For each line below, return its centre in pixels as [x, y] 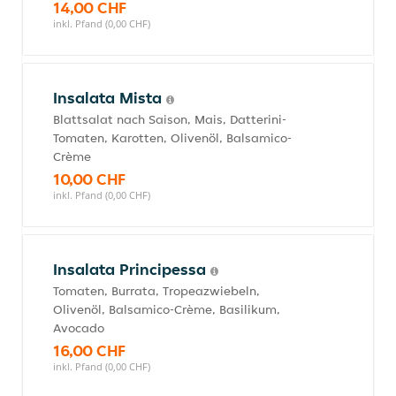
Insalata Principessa [132, 269]
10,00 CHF [89, 179]
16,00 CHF [89, 350]
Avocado [79, 328]
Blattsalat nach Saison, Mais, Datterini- [170, 119]
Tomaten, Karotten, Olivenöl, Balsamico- [172, 138]
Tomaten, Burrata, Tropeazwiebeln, [156, 291]
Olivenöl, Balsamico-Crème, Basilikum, [167, 309]
